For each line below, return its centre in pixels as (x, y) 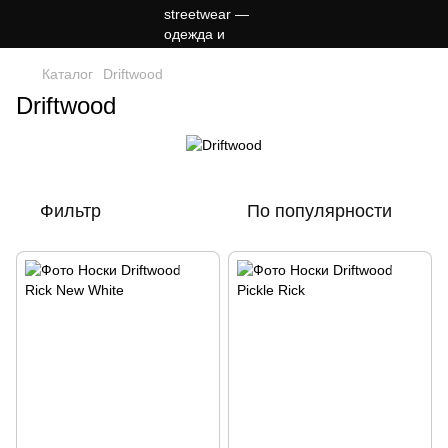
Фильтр (70, 211)
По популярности (319, 211)
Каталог (67, 74)
